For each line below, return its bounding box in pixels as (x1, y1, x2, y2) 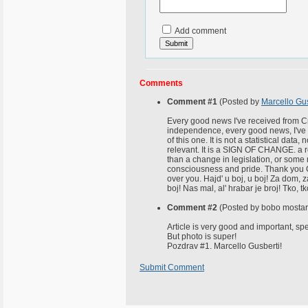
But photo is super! (167, 232, 236, 241)
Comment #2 (167, 203, 217, 212)
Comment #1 (167, 97, 217, 107)
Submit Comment (140, 263, 204, 272)
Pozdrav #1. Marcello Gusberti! (167, 241, 282, 251)
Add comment (173, 26, 226, 36)
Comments (140, 78, 183, 88)
